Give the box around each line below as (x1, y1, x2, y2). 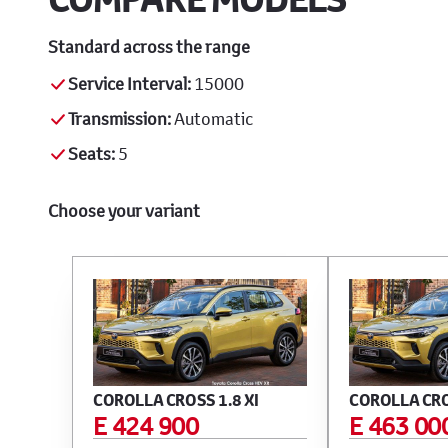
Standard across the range (48, 36, 250, 58)
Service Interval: (68, 73, 191, 95)
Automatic (171, 108, 253, 130)
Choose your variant (48, 200, 200, 222)
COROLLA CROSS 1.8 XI (93, 389, 259, 412)
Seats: (68, 143, 115, 165)
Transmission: (68, 108, 171, 130)
